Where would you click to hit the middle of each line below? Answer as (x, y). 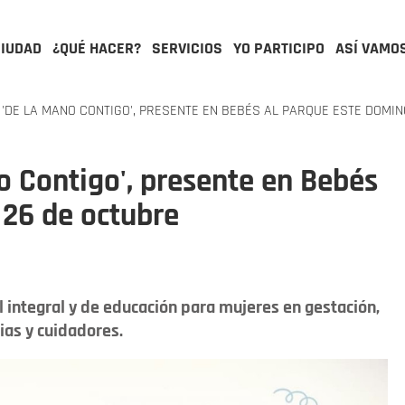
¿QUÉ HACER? (97, 48)
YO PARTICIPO (279, 48)
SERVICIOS (187, 48)
